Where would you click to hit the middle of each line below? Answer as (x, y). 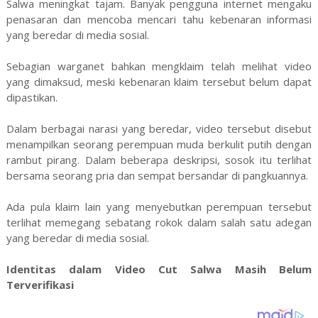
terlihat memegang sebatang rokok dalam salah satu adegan (159, 222)
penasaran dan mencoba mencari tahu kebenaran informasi (159, 19)
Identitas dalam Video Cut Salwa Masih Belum (159, 269)
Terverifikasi (40, 284)
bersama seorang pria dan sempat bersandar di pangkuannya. (157, 175)
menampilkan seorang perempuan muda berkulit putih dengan (159, 144)
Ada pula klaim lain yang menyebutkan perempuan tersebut (159, 206)
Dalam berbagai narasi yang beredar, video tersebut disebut (159, 128)
